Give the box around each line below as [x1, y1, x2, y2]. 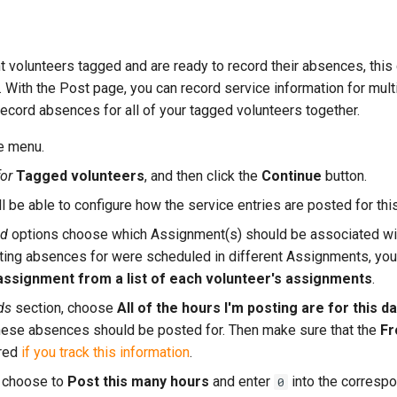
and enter [209, 373, 274, 390]
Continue [261, 167, 322, 184]
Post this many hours [67, 373, 209, 390]
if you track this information [21, 344, 190, 361]
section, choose [12, 300, 117, 316]
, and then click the [144, 167, 261, 184]
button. [322, 167, 367, 184]
